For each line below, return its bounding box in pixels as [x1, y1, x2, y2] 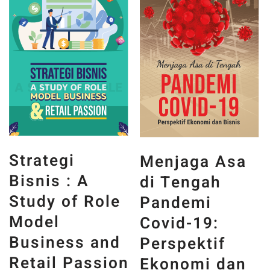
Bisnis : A [9, 229, 89, 253]
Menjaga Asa [140, 210, 247, 234]
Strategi [9, 209, 75, 233]
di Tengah [140, 230, 222, 254]
